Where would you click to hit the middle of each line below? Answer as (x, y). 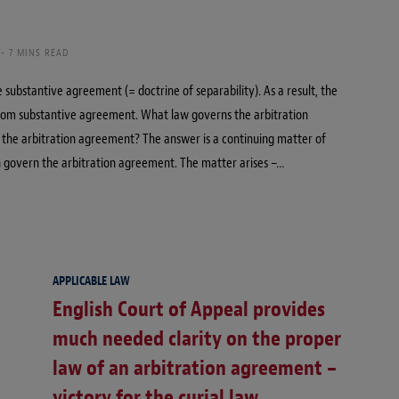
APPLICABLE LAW (91, 281)
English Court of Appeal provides (189, 309)
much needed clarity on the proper (197, 339)
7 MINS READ (39, 53)
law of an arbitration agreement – (195, 368)
